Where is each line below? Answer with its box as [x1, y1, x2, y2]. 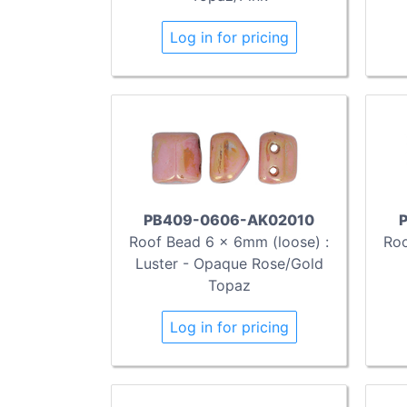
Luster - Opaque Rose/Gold [134, 254, 323, 273]
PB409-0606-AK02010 [144, 211, 314, 230]
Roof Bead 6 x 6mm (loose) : [129, 233, 329, 252]
